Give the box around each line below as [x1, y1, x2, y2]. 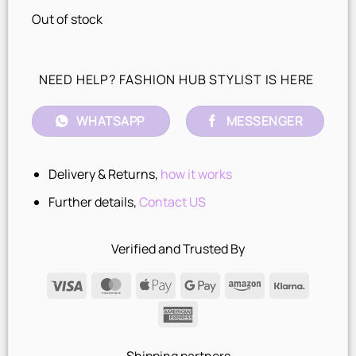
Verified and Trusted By [111, 240, 245, 258]
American [193, 304, 250, 322]
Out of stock [31, 10, 103, 29]
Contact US [138, 192, 206, 211]
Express [193, 323, 238, 342]
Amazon [260, 275, 307, 293]
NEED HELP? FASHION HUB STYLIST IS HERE [38, 70, 318, 88]
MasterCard [126, 275, 195, 293]
